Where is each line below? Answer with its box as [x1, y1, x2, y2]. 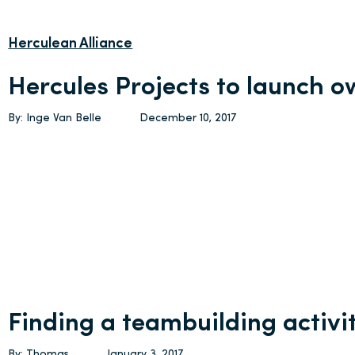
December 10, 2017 [139, 113, 237, 124]
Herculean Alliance [8, 36, 133, 52]
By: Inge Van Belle [8, 113, 102, 124]
